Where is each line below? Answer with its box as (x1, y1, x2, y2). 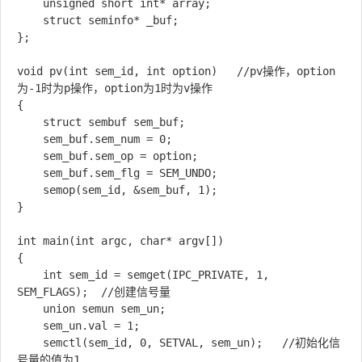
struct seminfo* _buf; (17, 14, 43, 27)
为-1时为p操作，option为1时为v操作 (17, 82, 213, 95)
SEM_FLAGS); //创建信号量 (17, 285, 170, 298)
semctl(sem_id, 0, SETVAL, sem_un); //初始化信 (17, 336, 43, 349)
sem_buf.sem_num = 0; (17, 133, 43, 145)
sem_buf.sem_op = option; (17, 149, 43, 162)
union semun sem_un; (17, 302, 43, 315)
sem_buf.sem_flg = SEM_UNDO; (17, 166, 43, 179)
